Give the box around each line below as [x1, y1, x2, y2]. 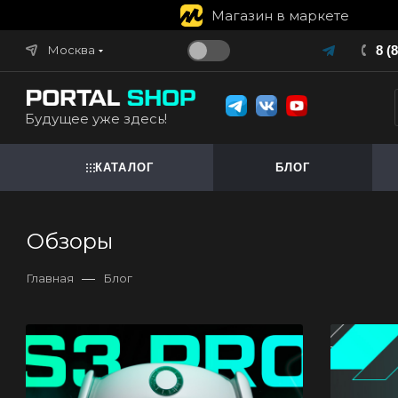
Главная [27, 270, 74, 285]
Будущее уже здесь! [25, 110, 167, 127]
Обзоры [27, 227, 113, 254]
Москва [48, 43, 95, 57]
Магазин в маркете [211, 7, 349, 24]
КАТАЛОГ [94, 161, 155, 174]
